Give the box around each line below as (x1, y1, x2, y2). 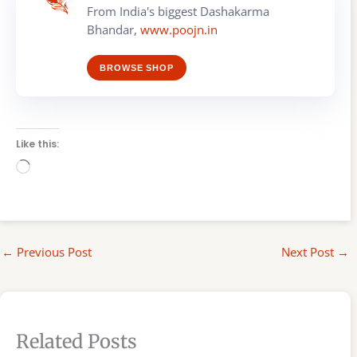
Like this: (16, 136, 59, 151)
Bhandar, (87, 21, 140, 37)
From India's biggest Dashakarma (87, 2, 269, 19)
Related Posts (16, 329, 137, 353)
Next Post (281, 243, 338, 260)
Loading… (29, 159, 83, 175)
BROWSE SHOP (100, 62, 174, 73)
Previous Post (14, 243, 92, 260)
